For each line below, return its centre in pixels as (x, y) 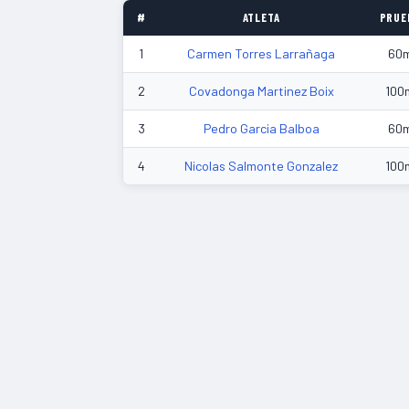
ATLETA (261, 17)
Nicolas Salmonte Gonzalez (261, 165)
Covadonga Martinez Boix (261, 90)
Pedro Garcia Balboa (261, 128)
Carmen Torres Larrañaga (261, 53)
